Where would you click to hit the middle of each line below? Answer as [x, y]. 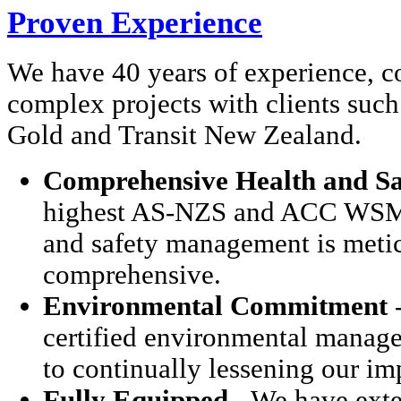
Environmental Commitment [215, 307]
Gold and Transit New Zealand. [184, 136]
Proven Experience [135, 22]
